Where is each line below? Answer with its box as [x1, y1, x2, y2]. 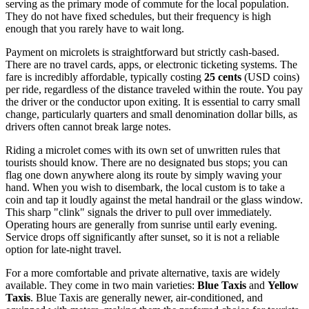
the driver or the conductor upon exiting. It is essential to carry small [6, 96, 300, 108]
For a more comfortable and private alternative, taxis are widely [6, 267, 280, 279]
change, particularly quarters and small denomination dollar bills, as [6, 108, 297, 121]
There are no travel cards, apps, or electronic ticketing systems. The [6, 59, 297, 71]
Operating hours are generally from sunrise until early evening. [6, 219, 277, 231]
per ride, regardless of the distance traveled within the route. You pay [6, 83, 303, 96]
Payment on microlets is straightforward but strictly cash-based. [6, 46, 279, 59]
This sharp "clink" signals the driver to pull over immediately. [6, 206, 272, 219]
